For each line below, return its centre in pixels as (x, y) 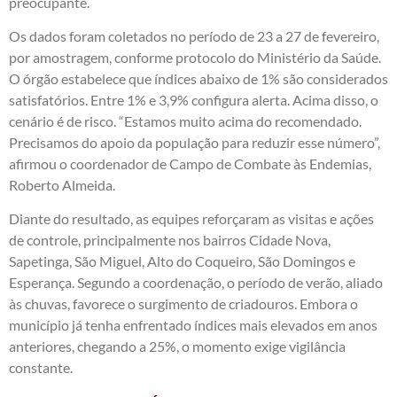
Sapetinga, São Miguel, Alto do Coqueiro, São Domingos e (182, 261)
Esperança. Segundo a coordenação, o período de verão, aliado (196, 283)
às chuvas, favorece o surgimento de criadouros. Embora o (183, 304)
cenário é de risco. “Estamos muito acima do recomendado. (185, 121)
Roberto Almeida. (62, 185)
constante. (41, 368)
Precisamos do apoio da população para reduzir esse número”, (195, 142)
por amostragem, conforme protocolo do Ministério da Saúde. (195, 57)
